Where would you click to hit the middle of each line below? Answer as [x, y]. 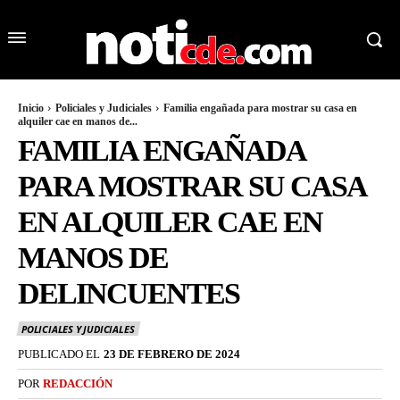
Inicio [31, 108]
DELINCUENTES [129, 294]
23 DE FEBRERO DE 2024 [172, 354]
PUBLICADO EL [59, 354]
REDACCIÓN [78, 383]
